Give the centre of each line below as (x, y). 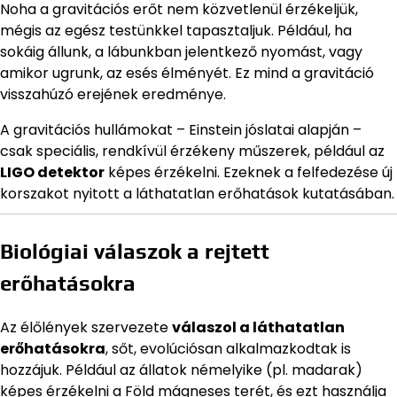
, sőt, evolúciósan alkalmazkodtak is (228, 348)
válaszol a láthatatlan (258, 327)
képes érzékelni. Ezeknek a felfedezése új (249, 172)
